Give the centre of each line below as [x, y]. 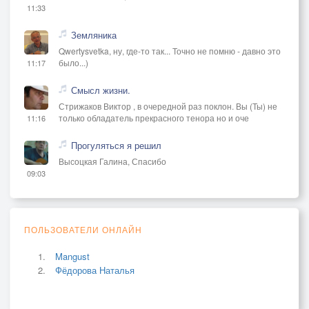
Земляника [94, 34]
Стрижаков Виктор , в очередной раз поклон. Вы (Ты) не [168, 106]
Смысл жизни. [101, 90]
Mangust [72, 256]
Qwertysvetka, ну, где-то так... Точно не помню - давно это [170, 50]
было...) [73, 62]
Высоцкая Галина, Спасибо [112, 161]
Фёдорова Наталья [95, 270]
